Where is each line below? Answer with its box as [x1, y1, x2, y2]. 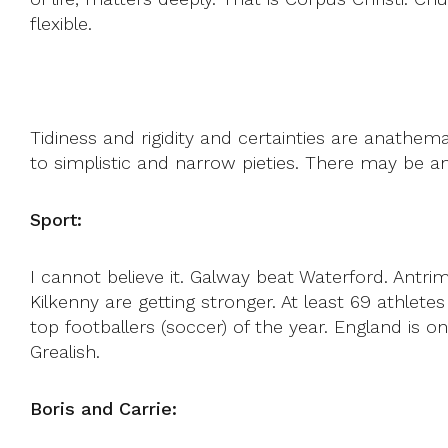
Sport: [30, 208, 82, 230]
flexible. [30, 12, 92, 34]
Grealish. [30, 340, 100, 362]
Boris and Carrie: [30, 397, 177, 419]
